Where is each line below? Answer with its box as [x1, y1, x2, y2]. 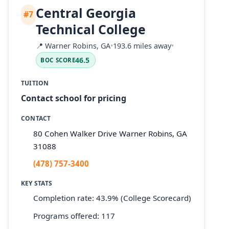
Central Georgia [36, 4, 136, 21]
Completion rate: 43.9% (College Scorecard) [33, 193, 191, 203]
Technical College [36, 20, 146, 38]
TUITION [21, 79, 49, 88]
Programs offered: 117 [33, 210, 115, 221]
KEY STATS [21, 178, 53, 188]
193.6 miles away [113, 41, 172, 51]
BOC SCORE [40, 56, 76, 64]
